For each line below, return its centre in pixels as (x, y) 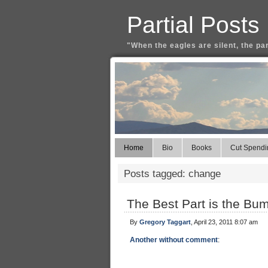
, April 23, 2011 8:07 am (224, 222)
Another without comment (174, 240)
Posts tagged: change (172, 173)
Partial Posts (193, 25)
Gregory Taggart (165, 222)
